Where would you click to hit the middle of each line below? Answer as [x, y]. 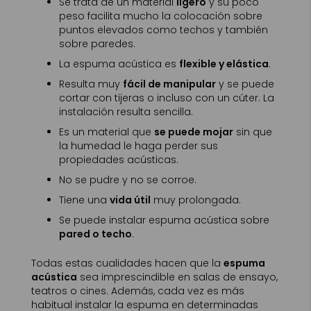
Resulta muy [91, 84]
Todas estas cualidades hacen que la [127, 263]
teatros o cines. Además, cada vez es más [138, 291]
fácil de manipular [169, 84]
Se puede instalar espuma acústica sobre [164, 220]
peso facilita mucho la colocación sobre [161, 16]
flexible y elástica [224, 64]
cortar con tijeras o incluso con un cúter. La [167, 98]
